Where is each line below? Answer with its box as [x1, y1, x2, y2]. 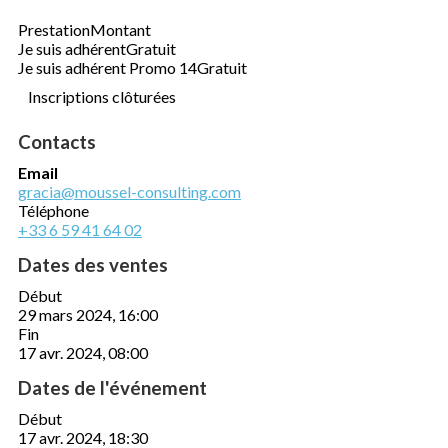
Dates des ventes [18, 253, 168, 276]
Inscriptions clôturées [28, 86, 176, 106]
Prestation [18, 19, 90, 39]
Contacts [18, 130, 96, 153]
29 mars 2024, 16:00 [18, 304, 158, 324]
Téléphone [18, 200, 89, 220]
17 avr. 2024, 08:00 [18, 342, 148, 362]
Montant [90, 19, 151, 39]
